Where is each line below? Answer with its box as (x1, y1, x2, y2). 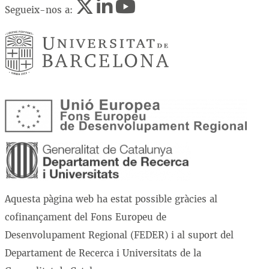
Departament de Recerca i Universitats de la (4, 247, 201, 259)
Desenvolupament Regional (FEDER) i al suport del (4, 229, 234, 241)
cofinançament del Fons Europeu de (4, 211, 166, 223)
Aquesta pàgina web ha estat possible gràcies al (4, 193, 217, 205)
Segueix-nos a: (4, 4, 76, 16)
